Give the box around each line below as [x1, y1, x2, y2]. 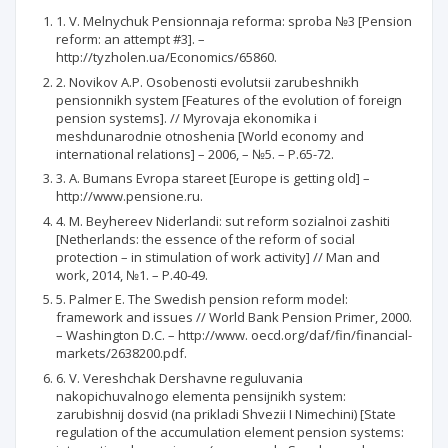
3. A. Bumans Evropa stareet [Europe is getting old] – [56, 169, 370, 187]
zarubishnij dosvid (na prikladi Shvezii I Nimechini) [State [56, 404, 396, 423]
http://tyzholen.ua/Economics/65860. [56, 48, 277, 66]
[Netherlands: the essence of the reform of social [56, 229, 355, 248]
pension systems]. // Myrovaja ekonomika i [56, 108, 317, 127]
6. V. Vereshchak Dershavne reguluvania [56, 368, 303, 387]
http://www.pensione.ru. [56, 187, 203, 205]
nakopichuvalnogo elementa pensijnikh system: [56, 386, 346, 405]
